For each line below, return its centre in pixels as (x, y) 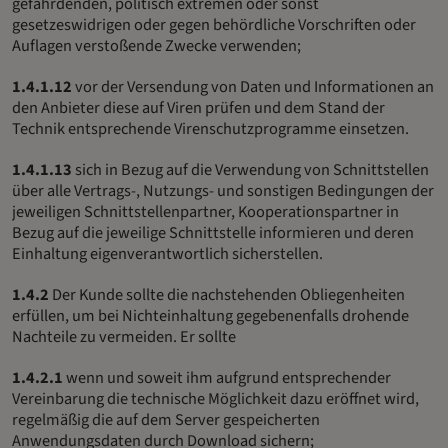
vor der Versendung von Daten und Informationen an (253, 86)
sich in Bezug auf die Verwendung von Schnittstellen (250, 169)
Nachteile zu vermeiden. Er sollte (124, 336)
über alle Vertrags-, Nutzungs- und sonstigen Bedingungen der (223, 190)
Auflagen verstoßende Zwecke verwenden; (156, 45)
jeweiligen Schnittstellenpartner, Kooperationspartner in (205, 211)
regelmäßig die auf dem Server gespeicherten (166, 419)
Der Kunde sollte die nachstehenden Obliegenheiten (227, 294)
